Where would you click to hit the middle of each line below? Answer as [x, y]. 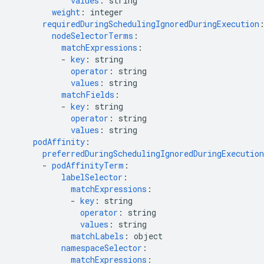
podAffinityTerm [88, 165]
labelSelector [92, 177]
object [148, 236]
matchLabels [97, 236]
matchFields [88, 95]
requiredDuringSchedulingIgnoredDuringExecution [151, 24]
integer [107, 12]
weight [66, 12]
